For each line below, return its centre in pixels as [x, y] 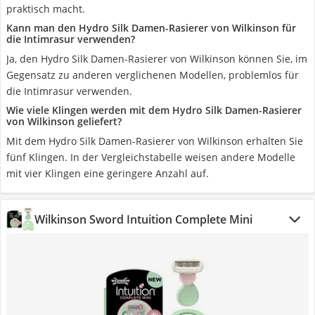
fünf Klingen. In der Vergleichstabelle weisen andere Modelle [151, 157]
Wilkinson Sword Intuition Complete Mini [143, 219]
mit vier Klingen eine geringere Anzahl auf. [108, 173]
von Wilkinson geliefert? [64, 121]
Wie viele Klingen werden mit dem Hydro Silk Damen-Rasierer [154, 110]
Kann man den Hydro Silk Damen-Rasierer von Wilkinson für [151, 28]
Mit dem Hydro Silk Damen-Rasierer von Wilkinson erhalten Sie [155, 141]
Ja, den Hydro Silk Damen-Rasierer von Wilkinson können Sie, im [157, 59]
